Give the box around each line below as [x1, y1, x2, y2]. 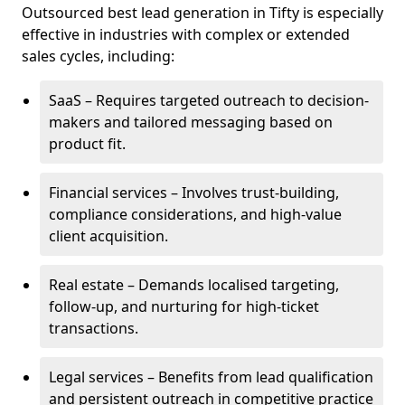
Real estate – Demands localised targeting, [49, 275, 339, 295]
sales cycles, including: [22, 46, 174, 66]
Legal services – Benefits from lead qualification [49, 367, 373, 387]
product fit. [49, 134, 126, 154]
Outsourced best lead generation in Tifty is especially [22, 3, 383, 23]
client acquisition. [49, 226, 168, 246]
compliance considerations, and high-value [49, 204, 342, 224]
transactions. [49, 318, 138, 338]
